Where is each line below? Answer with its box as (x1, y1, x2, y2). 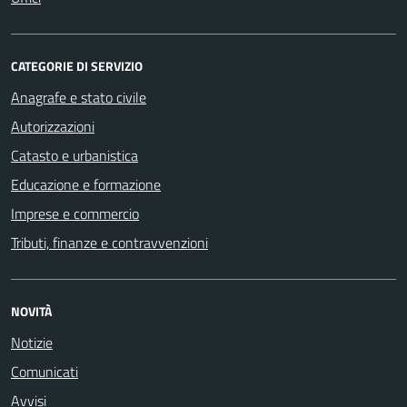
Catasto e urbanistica (11, 144, 138, 166)
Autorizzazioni (11, 114, 94, 137)
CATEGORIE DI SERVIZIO (11, 55, 143, 75)
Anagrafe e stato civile (11, 85, 146, 108)
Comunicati (11, 360, 78, 382)
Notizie (11, 331, 53, 353)
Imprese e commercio (11, 202, 139, 224)
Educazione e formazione (11, 173, 161, 195)
